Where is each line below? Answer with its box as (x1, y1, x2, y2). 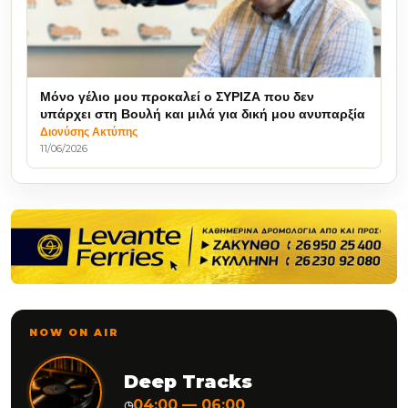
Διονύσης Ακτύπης (40, 124, 138, 138)
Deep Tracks (124, 371, 252, 393)
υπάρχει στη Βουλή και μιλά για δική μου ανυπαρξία (40, 105, 365, 122)
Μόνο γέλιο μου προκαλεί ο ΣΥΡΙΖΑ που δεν (40, 87, 314, 105)
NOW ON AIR (29, 326, 119, 340)
